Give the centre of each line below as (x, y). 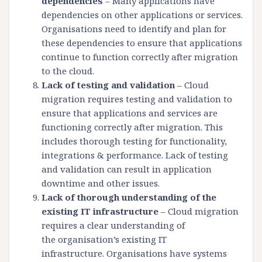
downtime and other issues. (101, 183)
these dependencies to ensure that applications (142, 43)
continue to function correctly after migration (140, 57)
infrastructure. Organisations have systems (134, 254)
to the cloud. (68, 71)
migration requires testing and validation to (137, 99)
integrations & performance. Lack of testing (135, 155)
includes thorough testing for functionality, (134, 141)
